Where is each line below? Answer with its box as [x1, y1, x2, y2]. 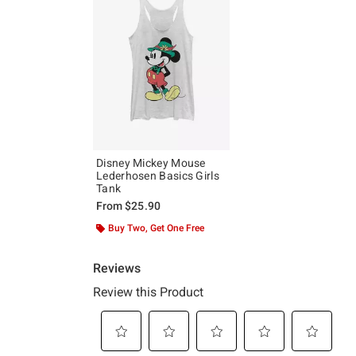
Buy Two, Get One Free [108, 222, 204, 234]
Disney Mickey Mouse [96, 156, 206, 169]
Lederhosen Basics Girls [96, 168, 219, 182]
